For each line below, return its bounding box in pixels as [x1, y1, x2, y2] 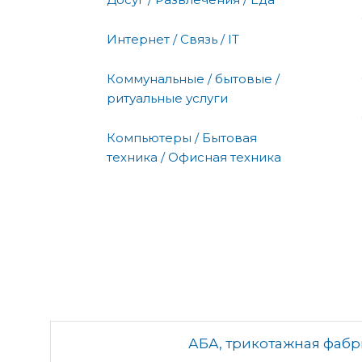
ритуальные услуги [107, 90, 228, 106]
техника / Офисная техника [107, 149, 281, 165]
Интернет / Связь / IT [107, 31, 239, 47]
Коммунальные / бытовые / [107, 70, 280, 86]
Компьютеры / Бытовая [107, 129, 257, 145]
